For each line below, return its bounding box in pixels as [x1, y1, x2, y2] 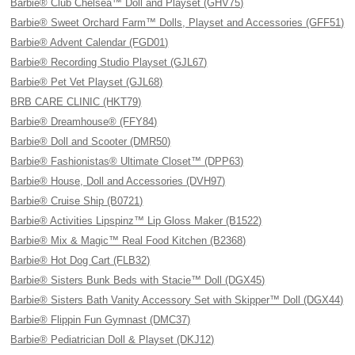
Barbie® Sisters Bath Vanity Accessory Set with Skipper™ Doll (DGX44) [10, 294, 344, 306]
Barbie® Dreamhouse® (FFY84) [10, 116, 158, 128]
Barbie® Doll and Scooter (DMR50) [10, 136, 171, 147]
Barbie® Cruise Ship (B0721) [10, 195, 143, 207]
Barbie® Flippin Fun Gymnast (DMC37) [10, 314, 191, 326]
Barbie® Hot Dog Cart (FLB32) [10, 254, 151, 266]
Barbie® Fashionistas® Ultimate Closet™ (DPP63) [10, 155, 244, 167]
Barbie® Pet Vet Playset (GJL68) [10, 76, 163, 88]
